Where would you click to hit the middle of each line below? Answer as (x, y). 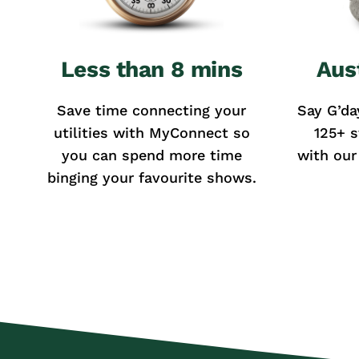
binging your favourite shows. (151, 178)
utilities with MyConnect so (151, 133)
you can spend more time (151, 155)
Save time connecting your (151, 111)
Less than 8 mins (151, 70)
